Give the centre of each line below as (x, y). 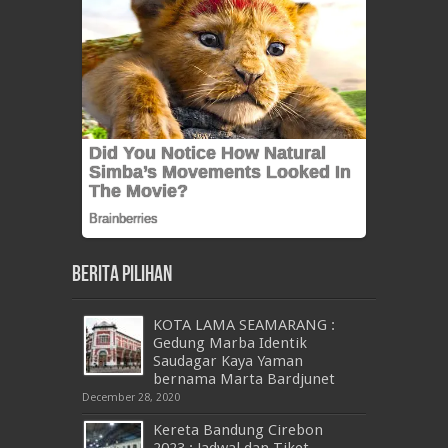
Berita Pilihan (122, 274)
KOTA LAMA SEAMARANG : (244, 324)
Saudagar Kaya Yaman (228, 360)
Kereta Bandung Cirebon (238, 429)
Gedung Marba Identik (230, 342)
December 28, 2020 (131, 397)
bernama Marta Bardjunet (244, 378)
